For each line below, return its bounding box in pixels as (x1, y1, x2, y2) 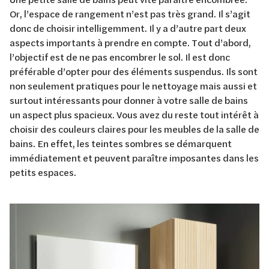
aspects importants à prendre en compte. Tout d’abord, (10, 35, 251, 49)
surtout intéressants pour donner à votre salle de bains (10, 93, 248, 106)
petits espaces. (10, 165, 79, 178)
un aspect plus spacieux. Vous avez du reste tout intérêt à (10, 107, 259, 121)
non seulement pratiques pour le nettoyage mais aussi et (10, 79, 257, 92)
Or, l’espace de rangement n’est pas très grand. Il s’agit (10, 7, 250, 20)
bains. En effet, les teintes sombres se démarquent (10, 136, 232, 150)
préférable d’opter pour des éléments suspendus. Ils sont (10, 64, 258, 77)
